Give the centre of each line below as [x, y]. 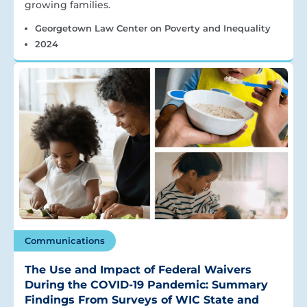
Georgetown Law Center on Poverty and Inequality [152, 28]
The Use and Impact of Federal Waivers [138, 269]
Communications [65, 240]
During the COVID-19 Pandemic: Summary [146, 284]
